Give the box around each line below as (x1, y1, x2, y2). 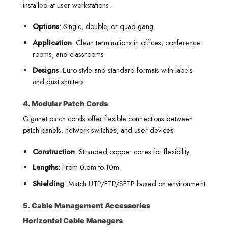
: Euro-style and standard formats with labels (58, 65, 193, 76)
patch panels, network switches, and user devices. (23, 125, 176, 136)
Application (32, 37, 72, 48)
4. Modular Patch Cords (23, 99, 108, 108)
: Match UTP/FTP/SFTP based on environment (64, 179, 205, 189)
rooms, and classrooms (32, 49, 104, 60)
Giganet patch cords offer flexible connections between (23, 113, 193, 124)
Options (32, 21, 59, 32)
